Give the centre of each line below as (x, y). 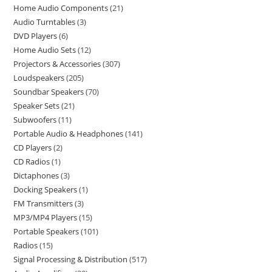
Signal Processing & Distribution (71, 259)
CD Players (33, 148)
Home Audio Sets (45, 50)
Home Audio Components (61, 8)
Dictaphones (36, 175)
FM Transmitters (43, 203)
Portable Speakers (46, 231)
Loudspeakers (39, 78)
